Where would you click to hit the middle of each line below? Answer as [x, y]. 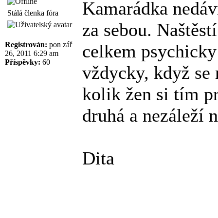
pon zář [60, 44]
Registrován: [26, 44]
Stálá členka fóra [33, 13]
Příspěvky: [23, 62]
